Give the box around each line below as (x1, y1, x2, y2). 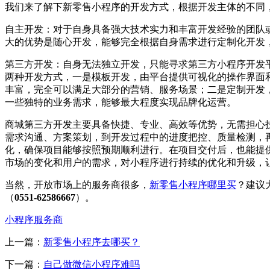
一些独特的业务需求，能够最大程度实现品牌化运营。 (5, 97, 236, 108)
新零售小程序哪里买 (149, 180, 236, 190)
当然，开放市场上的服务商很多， (5, 180, 149, 190)
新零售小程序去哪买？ (43, 237, 140, 248)
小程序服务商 (5, 215, 63, 225)
